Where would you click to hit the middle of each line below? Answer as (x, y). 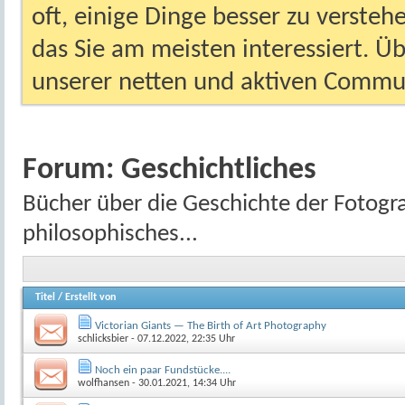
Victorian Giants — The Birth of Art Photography (211, 325)
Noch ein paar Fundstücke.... (163, 370)
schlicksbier (103, 339)
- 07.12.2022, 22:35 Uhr (182, 339)
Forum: (72, 170)
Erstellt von (90, 297)
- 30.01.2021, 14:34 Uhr (183, 383)
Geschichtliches (219, 170)
